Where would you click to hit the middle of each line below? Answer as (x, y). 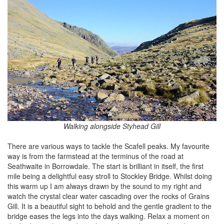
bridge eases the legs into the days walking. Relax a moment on (108, 216)
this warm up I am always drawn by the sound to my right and (104, 186)
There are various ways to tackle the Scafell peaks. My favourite (108, 146)
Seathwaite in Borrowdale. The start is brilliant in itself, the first (105, 166)
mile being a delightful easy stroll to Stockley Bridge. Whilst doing (110, 176)
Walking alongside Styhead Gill (112, 126)
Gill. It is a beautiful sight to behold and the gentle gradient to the (109, 206)
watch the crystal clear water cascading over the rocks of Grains (108, 196)
